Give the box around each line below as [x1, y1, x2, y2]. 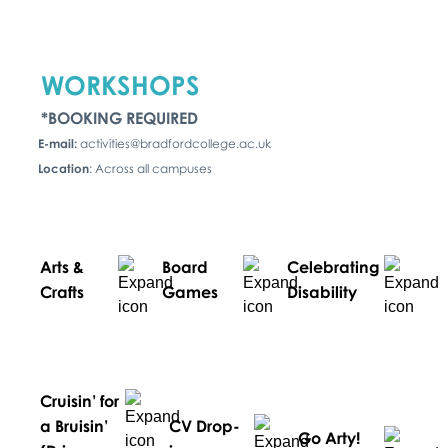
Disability [286, 281, 357, 302]
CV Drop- [168, 415, 240, 436]
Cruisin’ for [39, 390, 119, 411]
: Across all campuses [88, 160, 212, 176]
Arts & [39, 256, 84, 277]
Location [37, 160, 89, 176]
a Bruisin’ [39, 415, 108, 436]
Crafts [39, 281, 84, 302]
